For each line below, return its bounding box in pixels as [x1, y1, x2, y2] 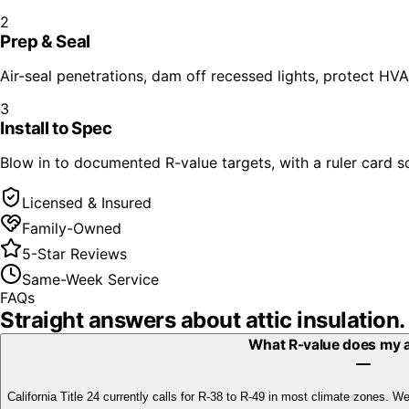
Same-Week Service [22, 269, 159, 288]
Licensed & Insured [22, 193, 152, 212]
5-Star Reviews [22, 244, 127, 263]
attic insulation [245, 306, 400, 333]
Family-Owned [22, 218, 121, 237]
